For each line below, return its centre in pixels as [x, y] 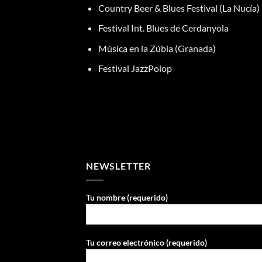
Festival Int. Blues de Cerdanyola [163, 28]
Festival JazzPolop [135, 68]
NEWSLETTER [118, 166]
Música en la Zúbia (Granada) [157, 48]
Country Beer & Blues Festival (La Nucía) [179, 8]
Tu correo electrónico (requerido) [146, 243]
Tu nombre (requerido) [127, 197]
